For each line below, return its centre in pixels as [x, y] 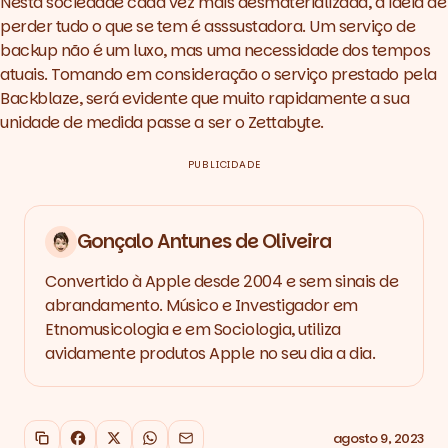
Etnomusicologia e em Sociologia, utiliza [193, 330]
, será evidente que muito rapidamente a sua [244, 99]
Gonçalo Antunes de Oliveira [204, 242]
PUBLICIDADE [224, 165]
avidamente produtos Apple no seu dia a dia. [210, 354]
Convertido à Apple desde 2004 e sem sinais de [222, 282]
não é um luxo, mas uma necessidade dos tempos [244, 51]
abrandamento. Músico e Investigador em [201, 306]
